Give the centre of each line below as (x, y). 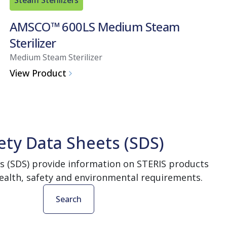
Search (68, 199)
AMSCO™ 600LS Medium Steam (94, 26)
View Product (38, 73)
